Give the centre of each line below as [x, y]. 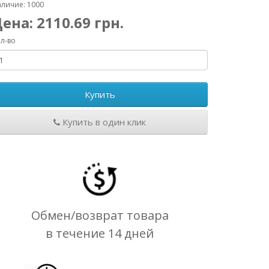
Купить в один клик [103, 122]
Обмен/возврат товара [100, 215]
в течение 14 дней [100, 233]
